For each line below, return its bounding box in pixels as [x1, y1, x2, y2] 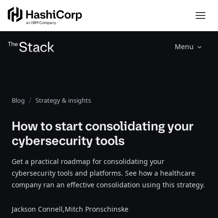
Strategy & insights [36, 96, 91, 105]
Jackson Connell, [12, 204, 65, 214]
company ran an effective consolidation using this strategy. [12, 180, 205, 189]
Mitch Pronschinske [65, 204, 128, 214]
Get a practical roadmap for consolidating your [12, 157, 164, 166]
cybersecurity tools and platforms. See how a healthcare [12, 168, 195, 178]
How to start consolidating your [12, 118, 194, 134]
